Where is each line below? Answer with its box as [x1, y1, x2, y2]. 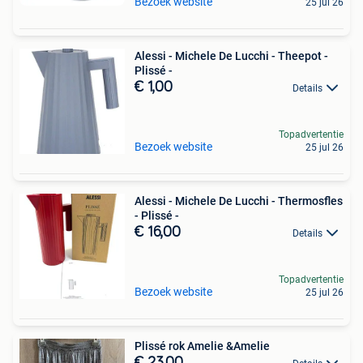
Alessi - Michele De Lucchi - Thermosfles [135, 194, 343, 207]
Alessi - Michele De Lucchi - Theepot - [135, 49, 328, 62]
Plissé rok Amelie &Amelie [135, 339, 270, 352]
